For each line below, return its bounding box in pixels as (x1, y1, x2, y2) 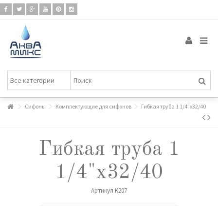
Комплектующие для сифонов (55, 103, 131, 110)
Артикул (91, 186, 113, 195)
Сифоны (25, 103, 46, 110)
